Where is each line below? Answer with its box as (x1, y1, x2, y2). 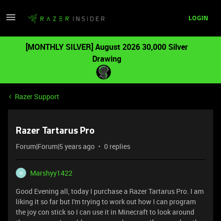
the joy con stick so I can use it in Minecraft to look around (16, 207, 194, 217)
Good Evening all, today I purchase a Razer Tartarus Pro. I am (16, 186, 204, 196)
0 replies (104, 142, 130, 151)
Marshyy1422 (30, 168, 73, 178)
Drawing (92, 53, 121, 64)
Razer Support (15, 92, 59, 101)
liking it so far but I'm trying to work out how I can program (16, 197, 196, 206)
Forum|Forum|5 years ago (16, 142, 95, 151)
